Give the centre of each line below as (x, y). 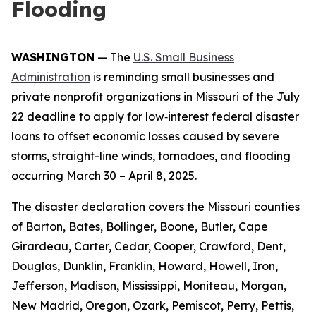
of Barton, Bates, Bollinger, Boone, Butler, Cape (140, 226)
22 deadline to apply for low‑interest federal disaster (155, 116)
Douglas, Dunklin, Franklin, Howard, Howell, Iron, (145, 266)
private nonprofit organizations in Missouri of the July (156, 97)
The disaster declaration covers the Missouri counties (156, 207)
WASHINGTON (53, 57)
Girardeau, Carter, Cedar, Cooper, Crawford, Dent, (148, 246)
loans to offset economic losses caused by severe (145, 136)
